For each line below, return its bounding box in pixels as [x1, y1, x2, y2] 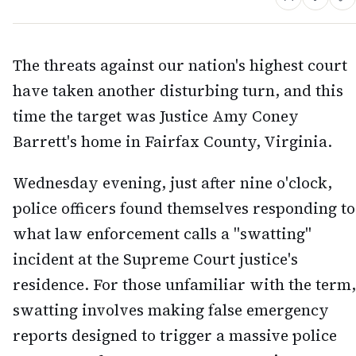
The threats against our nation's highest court [13, 54, 347, 75]
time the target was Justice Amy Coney [13, 105, 299, 126]
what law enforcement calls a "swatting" [13, 223, 311, 245]
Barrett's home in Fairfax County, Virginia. [13, 130, 332, 152]
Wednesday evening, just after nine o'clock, [13, 172, 332, 194]
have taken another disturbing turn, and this [13, 79, 343, 101]
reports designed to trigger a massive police [13, 325, 337, 346]
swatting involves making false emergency [13, 300, 329, 321]
